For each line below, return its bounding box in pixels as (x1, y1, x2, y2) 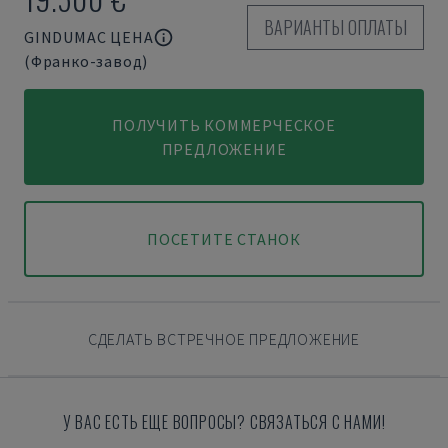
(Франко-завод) (24, 51, 149, 71)
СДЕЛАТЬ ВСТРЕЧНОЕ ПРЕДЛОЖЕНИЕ (87, 329, 361, 349)
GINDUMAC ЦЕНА (24, 27, 154, 47)
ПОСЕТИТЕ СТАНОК (147, 229, 301, 249)
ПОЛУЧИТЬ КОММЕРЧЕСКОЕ (112, 115, 336, 135)
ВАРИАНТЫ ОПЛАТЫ (264, 14, 407, 40)
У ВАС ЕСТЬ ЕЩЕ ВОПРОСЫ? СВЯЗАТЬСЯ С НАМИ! (62, 410, 386, 434)
